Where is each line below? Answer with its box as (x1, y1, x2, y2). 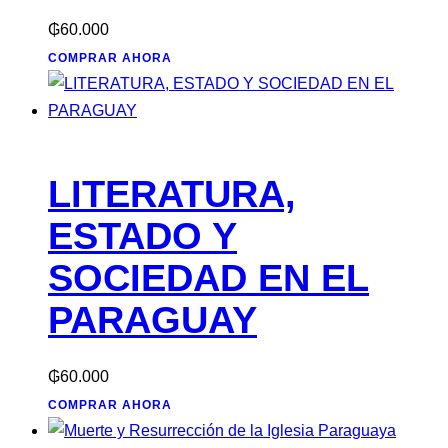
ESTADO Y (48, 214, 237, 257)
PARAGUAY (48, 298, 257, 341)
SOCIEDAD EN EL (48, 256, 369, 299)
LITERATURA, (48, 172, 296, 215)
